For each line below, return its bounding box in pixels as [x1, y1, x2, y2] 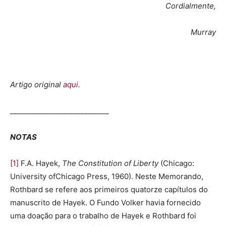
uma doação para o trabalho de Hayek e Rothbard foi [10, 211, 196, 221]
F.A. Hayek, [19, 158, 62, 168]
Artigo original [10, 80, 63, 90]
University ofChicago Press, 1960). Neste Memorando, [10, 172, 203, 182]
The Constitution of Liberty [62, 158, 158, 168]
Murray [191, 27, 216, 37]
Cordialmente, [165, 1, 216, 11]
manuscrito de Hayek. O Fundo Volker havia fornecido [10, 198, 201, 208]
